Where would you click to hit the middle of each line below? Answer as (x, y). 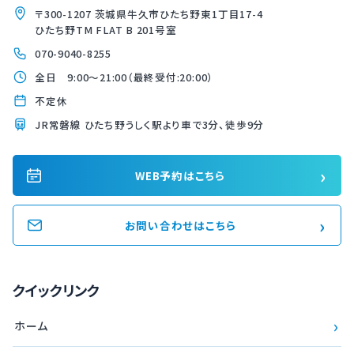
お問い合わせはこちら (180, 225)
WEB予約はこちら (180, 175)
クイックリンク (56, 290)
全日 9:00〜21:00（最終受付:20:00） (124, 77)
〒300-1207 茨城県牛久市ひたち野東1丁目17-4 (149, 13)
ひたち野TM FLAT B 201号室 (106, 29)
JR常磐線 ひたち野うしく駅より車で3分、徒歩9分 (150, 124)
